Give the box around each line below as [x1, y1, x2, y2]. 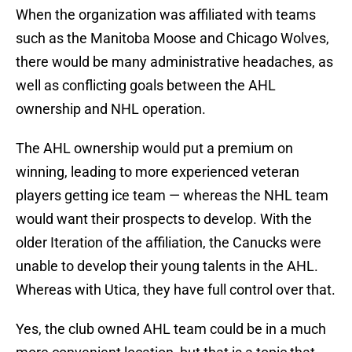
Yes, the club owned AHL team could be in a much [16, 321, 326, 338]
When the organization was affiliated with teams [16, 6, 316, 24]
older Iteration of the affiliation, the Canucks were [16, 234, 321, 251]
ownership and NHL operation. [16, 101, 206, 118]
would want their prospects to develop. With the [16, 211, 312, 228]
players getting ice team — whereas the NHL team [16, 187, 328, 204]
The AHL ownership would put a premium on [16, 140, 293, 157]
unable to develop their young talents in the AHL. [16, 258, 318, 275]
